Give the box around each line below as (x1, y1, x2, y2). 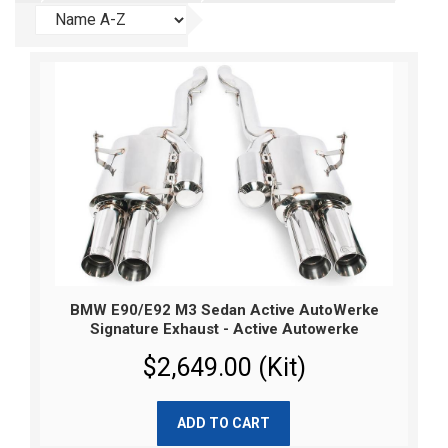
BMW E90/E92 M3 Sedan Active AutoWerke (69, 301, 379, 320)
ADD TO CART (177, 415, 270, 432)
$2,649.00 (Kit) (142, 353, 306, 383)
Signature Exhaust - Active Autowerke (89, 320, 359, 339)
